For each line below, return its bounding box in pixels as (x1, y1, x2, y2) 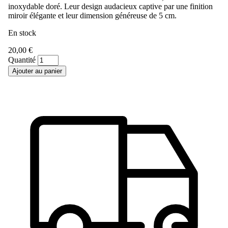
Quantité (8, 55, 38, 64)
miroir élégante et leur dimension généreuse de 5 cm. (8, 11, 177, 20)
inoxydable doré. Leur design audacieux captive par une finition (8, 2, 213, 11)
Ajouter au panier (12, 67, 62, 75)
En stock (8, 28, 36, 37)
